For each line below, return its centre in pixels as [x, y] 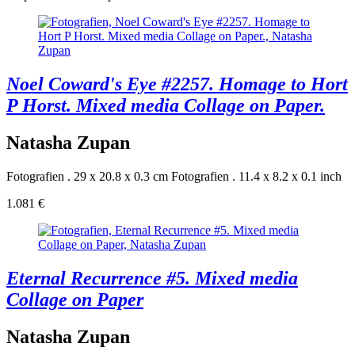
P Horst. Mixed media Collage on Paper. [166, 106]
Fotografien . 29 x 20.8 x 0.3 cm [87, 176]
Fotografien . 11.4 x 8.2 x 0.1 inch [256, 176]
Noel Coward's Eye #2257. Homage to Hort [177, 84]
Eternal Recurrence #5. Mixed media [152, 278]
